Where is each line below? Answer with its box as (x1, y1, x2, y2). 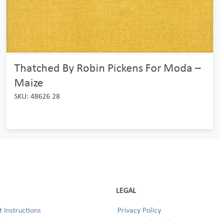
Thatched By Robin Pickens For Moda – (14, 60, 201, 75)
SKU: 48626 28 (14, 91, 60, 101)
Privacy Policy (117, 205, 161, 215)
